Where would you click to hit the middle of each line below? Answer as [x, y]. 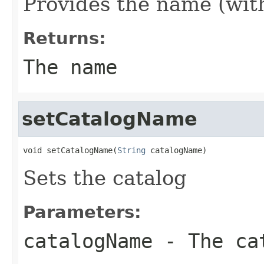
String [131, 150]
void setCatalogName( [70, 150]
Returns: [65, 38]
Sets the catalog [105, 178]
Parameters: [82, 212]
